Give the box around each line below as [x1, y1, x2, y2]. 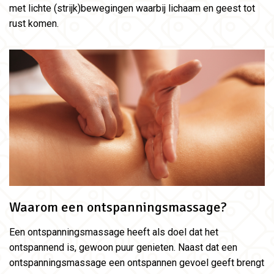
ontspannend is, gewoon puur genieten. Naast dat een [9, 242, 237, 254]
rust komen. [9, 18, 59, 30]
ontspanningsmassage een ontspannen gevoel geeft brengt [9, 257, 264, 269]
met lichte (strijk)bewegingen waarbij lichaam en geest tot [9, 2, 255, 15]
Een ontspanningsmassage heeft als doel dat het [9, 226, 218, 239]
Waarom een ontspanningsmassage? [9, 199, 227, 217]
